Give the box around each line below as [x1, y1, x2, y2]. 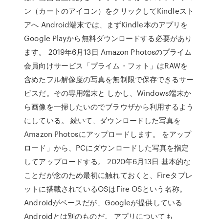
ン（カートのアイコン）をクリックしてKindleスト [24, 5, 194, 16]
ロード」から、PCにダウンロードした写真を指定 [24, 142, 189, 153]
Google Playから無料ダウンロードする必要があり [24, 33, 193, 44]
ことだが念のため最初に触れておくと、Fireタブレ [24, 170, 193, 180]
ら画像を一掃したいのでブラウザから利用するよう [24, 101, 194, 112]
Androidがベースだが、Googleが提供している [24, 197, 182, 208]
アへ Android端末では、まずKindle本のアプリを [24, 19, 188, 30]
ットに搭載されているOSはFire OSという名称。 [24, 183, 187, 194]
